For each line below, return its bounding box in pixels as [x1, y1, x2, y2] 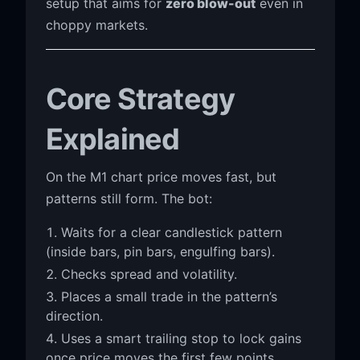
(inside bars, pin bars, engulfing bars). [45, 243, 275, 260]
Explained [45, 121, 180, 157]
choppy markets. [45, 16, 148, 33]
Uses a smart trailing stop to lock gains [60, 329, 301, 346]
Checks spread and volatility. [60, 265, 237, 282]
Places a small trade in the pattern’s [60, 288, 277, 305]
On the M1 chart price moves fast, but [45, 168, 276, 185]
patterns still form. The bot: [45, 190, 212, 207]
